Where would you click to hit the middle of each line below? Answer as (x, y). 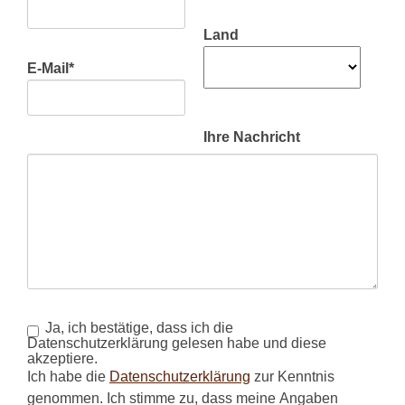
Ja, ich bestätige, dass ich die (139, 327)
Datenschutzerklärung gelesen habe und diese (177, 342)
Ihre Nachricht (251, 137)
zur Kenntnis (292, 376)
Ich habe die (68, 376)
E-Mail (48, 67)
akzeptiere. (62, 358)
